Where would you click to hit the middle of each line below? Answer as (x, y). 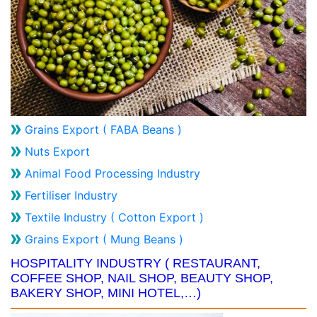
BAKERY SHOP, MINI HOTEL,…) (106, 293)
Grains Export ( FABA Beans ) (103, 130)
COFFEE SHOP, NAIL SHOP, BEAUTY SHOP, (142, 278)
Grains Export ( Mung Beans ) (104, 240)
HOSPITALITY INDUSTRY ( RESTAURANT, (136, 264)
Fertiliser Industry (71, 196)
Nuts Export (57, 152)
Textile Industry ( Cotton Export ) (114, 218)
